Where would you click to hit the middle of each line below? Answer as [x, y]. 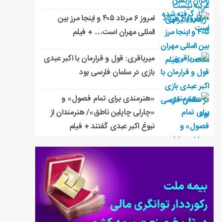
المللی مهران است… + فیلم [114, 33]
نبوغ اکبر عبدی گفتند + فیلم [112, 127]
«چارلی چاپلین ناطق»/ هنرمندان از [103, 113]
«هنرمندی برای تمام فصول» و [108, 99]
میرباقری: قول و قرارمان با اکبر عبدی [99, 59]
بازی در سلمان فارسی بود [117, 73]
